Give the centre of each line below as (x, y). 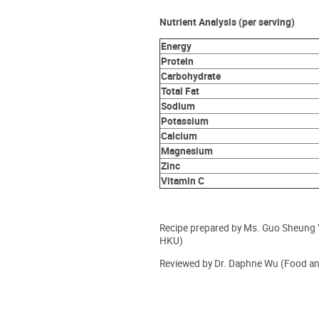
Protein (177, 62)
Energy (176, 47)
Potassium (184, 121)
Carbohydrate (190, 77)
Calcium (179, 136)
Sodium (178, 106)
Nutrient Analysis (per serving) (227, 22)
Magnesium (187, 151)
